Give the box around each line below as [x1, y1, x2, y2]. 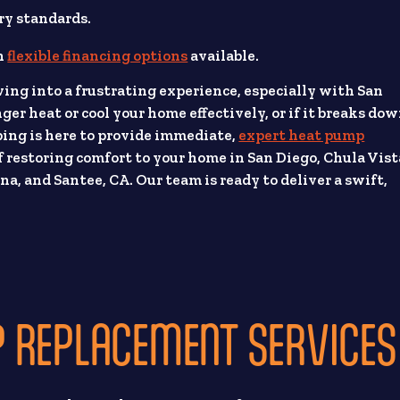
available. [187, 46, 260, 64]
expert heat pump [238, 126, 365, 145]
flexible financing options [7, 46, 188, 64]
